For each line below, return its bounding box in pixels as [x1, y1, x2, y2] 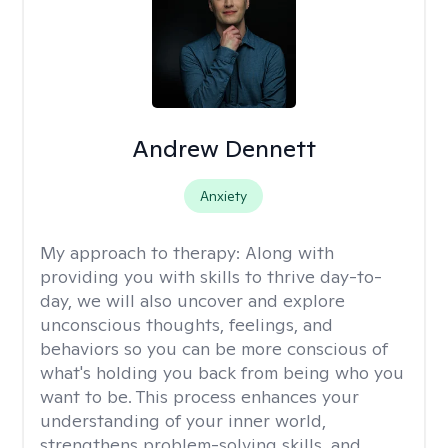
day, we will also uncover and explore [40, 289, 345, 312]
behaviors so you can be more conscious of [40, 337, 388, 360]
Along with [245, 241, 334, 264]
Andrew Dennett [131, 133, 316, 164]
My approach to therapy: [40, 241, 245, 264]
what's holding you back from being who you [40, 361, 404, 384]
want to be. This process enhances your [40, 385, 359, 408]
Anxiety [200, 187, 248, 205]
